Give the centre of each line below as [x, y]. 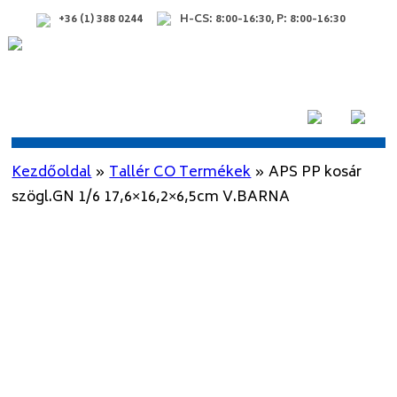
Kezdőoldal [52, 173]
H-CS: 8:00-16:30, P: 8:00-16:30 [263, 20]
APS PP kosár [315, 173]
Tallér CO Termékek [180, 173]
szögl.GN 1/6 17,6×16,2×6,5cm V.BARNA [151, 198]
